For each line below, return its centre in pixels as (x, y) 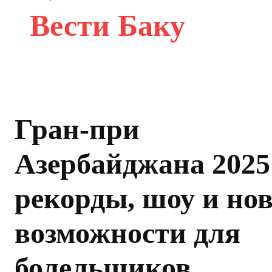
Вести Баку (107, 25)
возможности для (127, 233)
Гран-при (77, 129)
